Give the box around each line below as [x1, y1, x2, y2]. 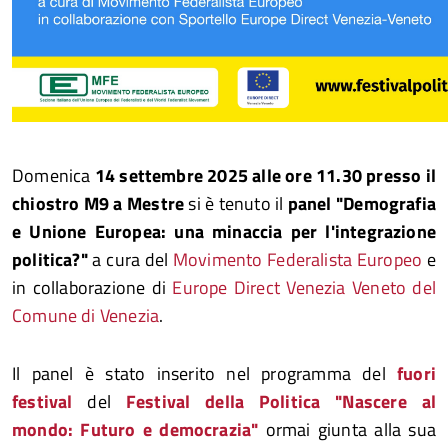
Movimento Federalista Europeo [172, 246, 423, 273]
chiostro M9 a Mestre [12, 190, 189, 217]
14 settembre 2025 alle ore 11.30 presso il [94, 162, 437, 189]
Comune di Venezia [12, 302, 160, 329]
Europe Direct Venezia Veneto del [172, 274, 436, 301]
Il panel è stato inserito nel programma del [12, 360, 386, 387]
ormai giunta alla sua [258, 416, 436, 443]
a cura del [87, 246, 173, 273]
